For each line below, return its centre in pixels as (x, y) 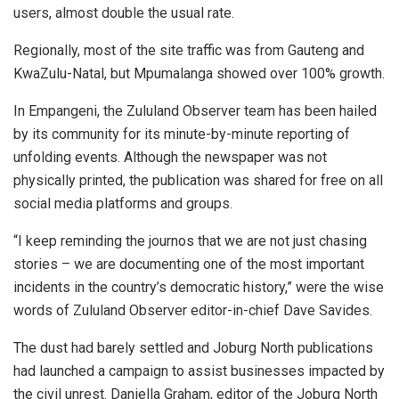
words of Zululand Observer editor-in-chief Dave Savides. (193, 311)
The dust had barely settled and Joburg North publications (193, 348)
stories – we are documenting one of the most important (189, 265)
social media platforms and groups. (123, 204)
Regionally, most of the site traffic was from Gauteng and (189, 51)
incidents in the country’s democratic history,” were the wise (199, 288)
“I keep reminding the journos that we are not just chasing (190, 241)
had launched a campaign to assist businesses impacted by (199, 371)
